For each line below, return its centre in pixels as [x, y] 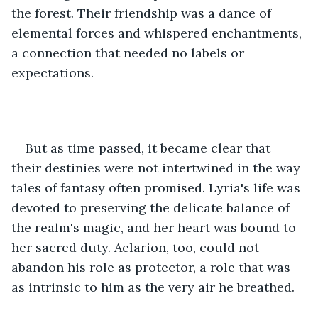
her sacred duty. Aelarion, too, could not [137, 247]
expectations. [53, 72]
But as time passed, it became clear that [150, 148]
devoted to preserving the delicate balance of [152, 207]
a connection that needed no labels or [130, 53]
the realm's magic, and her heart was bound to [155, 227]
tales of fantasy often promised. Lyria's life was [158, 187]
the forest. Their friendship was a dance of [143, 13]
